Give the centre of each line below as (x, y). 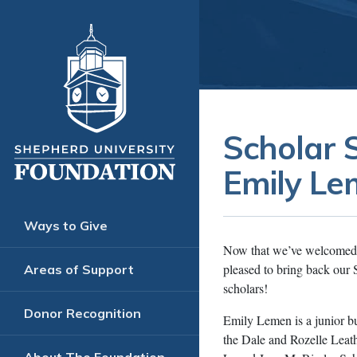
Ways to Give (66, 226)
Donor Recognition (82, 314)
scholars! (245, 288)
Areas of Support (79, 270)
